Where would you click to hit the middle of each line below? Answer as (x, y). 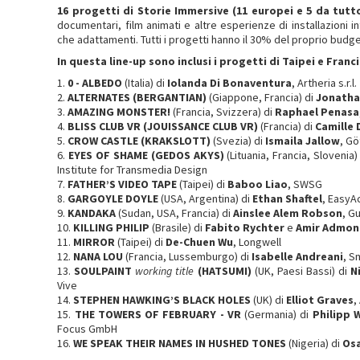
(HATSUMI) (224, 271)
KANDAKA (92, 213)
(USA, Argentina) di (206, 198)
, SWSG (305, 184)
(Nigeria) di (315, 343)
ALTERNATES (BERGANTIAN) (137, 97)
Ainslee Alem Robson (288, 213)
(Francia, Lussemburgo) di (188, 256)
